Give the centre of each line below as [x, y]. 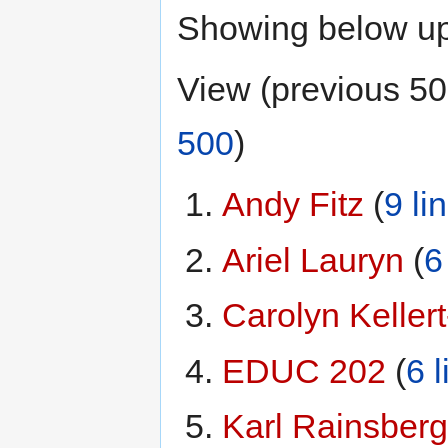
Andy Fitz [292, 204]
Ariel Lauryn [312, 259]
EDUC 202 [303, 370]
